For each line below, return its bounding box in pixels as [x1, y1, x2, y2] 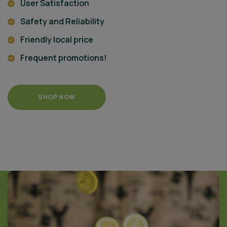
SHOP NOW [38, 93, 75, 102]
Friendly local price [20, 34, 93, 46]
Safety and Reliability [20, 16, 104, 27]
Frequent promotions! [20, 52, 107, 64]
